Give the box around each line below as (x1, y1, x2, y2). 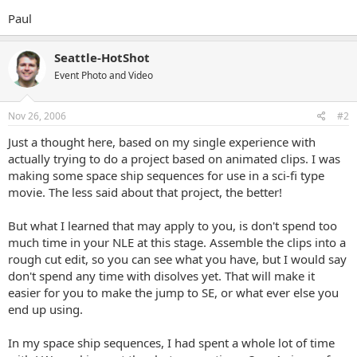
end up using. (8, 301, 83, 317)
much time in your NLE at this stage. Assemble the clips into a (8, 234, 346, 250)
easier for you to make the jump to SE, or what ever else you (8, 284, 339, 300)
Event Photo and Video (54, 68, 153, 82)
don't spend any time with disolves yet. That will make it (8, 268, 315, 284)
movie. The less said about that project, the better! (8, 184, 282, 200)
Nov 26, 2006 (8, 109, 66, 123)
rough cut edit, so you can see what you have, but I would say (8, 251, 347, 267)
